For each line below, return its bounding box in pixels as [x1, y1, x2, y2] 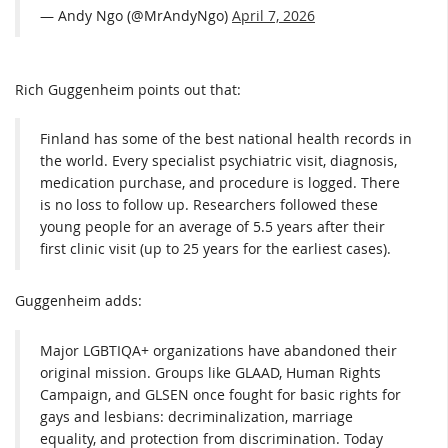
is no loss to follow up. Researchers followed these [40, 195, 378, 215]
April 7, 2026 [232, 5, 315, 25]
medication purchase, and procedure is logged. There [40, 173, 400, 193]
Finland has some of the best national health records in [40, 129, 412, 149]
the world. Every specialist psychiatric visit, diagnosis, [40, 151, 397, 171]
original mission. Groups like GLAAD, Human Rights [40, 362, 381, 382]
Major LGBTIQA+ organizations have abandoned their [40, 340, 397, 360]
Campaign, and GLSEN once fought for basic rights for [40, 384, 401, 404]
